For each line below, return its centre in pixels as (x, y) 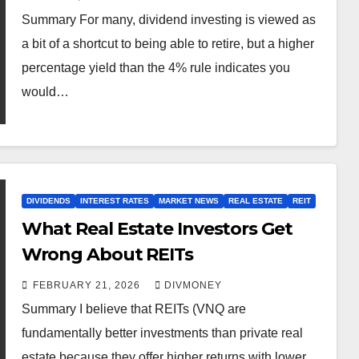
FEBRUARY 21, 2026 (88, 285)
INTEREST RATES (114, 200)
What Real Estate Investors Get (157, 228)
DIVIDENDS (48, 200)
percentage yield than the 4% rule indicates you (155, 68)
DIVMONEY (193, 285)
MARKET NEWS (188, 200)
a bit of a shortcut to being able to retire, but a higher (167, 44)
